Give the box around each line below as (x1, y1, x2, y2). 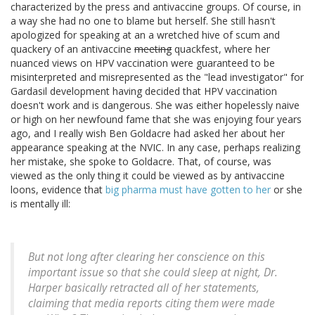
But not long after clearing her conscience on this (28, 250, 265, 265)
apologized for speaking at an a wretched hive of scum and (11, 28, 280, 42)
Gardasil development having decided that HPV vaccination (11, 84, 277, 98)
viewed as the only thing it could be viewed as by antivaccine (11, 169, 285, 183)
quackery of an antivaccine (11, 42, 134, 56)
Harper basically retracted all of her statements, (28, 281, 259, 296)
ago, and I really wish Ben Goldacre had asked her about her (11, 127, 285, 141)
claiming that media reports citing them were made (28, 296, 275, 311)
